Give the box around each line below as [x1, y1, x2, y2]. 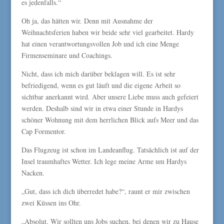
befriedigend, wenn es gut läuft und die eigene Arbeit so [21, 80, 180, 90]
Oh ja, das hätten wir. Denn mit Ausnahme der [21, 16, 153, 25]
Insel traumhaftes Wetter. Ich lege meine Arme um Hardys [21, 156, 186, 166]
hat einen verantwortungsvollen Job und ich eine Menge [21, 39, 179, 48]
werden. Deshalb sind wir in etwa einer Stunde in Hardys [21, 103, 183, 113]
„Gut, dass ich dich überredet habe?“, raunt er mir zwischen [21, 186, 190, 196]
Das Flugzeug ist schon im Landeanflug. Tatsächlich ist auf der [21, 145, 199, 154]
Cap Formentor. [21, 126, 66, 136]
